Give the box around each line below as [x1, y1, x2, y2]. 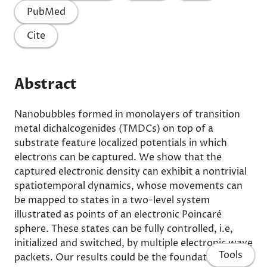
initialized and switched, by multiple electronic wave [14, 237, 253, 250]
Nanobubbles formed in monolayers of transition [14, 108, 240, 121]
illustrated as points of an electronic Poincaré [14, 208, 222, 221]
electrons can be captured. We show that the [14, 151, 222, 164]
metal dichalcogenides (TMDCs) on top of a [14, 122, 213, 135]
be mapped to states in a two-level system [14, 194, 210, 207]
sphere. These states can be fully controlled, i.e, [14, 222, 233, 235]
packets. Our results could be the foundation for [14, 251, 238, 264]
